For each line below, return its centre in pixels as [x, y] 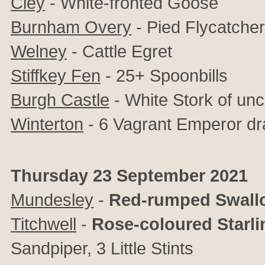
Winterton [47, 124]
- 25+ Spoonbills [164, 75]
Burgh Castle [60, 100]
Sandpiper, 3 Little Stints [102, 248]
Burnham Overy [71, 27]
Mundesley [52, 200]
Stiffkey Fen [56, 75]
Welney [39, 51]
